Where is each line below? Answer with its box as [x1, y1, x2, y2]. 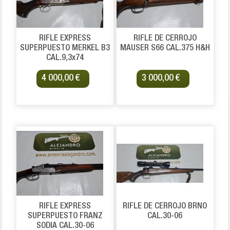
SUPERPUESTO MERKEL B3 [20, 44, 110, 53]
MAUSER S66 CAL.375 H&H [120, 44, 210, 53]
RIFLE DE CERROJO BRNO [123, 202, 207, 212]
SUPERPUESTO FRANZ [27, 212, 103, 221]
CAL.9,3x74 [46, 54, 84, 63]
